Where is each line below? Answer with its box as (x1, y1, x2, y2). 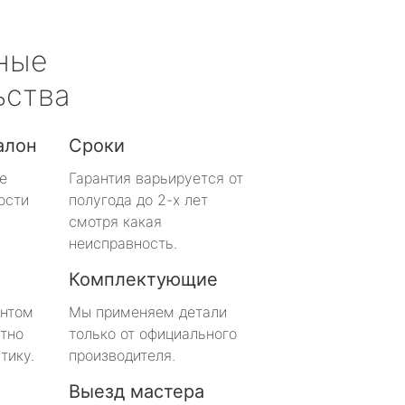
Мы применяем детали (69, 302, 227, 321)
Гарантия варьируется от (69, 168, 243, 187)
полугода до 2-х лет (69, 190, 208, 209)
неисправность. (69, 233, 177, 252)
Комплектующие (69, 268, 218, 290)
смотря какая (69, 212, 162, 231)
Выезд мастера (69, 380, 204, 402)
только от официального (69, 324, 237, 343)
